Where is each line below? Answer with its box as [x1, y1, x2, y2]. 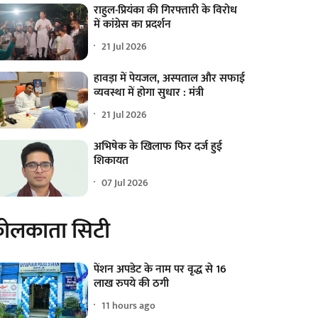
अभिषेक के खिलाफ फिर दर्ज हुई [94, 137, 223, 157]
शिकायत [94, 151, 129, 171]
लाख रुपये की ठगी [94, 274, 170, 294]
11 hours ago [102, 297, 156, 314]
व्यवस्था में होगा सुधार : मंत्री [94, 83, 204, 103]
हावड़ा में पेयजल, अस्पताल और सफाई [94, 69, 246, 89]
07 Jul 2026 [102, 174, 149, 191]
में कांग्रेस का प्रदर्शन [94, 15, 172, 35]
